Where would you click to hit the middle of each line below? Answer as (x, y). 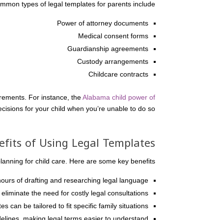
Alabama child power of (119, 97)
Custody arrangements (113, 61)
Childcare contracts (118, 74)
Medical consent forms (113, 36)
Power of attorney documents (103, 23)
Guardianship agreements (108, 49)
